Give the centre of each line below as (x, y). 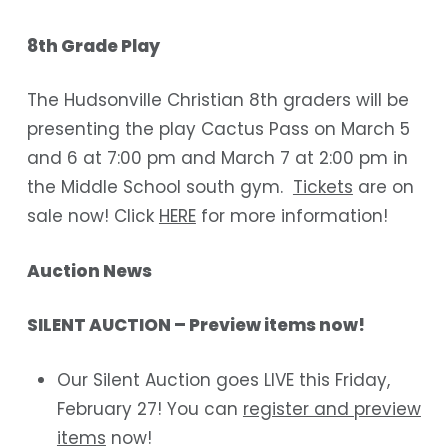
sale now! (70, 216)
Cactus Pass (254, 129)
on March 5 (359, 129)
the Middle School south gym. (159, 187)
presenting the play (113, 129)
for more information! (291, 216)
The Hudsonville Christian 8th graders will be (217, 100)
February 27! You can (149, 408)
